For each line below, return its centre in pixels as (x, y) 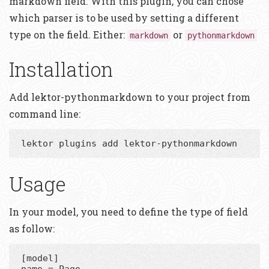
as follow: (32, 228)
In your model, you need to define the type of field (128, 211)
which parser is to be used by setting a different (124, 17)
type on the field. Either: (68, 34)
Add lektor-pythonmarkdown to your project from (130, 97)
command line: (45, 113)
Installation (61, 69)
